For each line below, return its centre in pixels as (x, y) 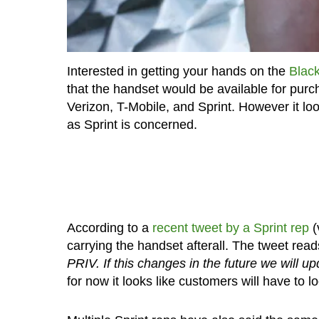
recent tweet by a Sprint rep (230, 228)
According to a (109, 228)
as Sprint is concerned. (132, 124)
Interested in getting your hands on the (178, 71)
